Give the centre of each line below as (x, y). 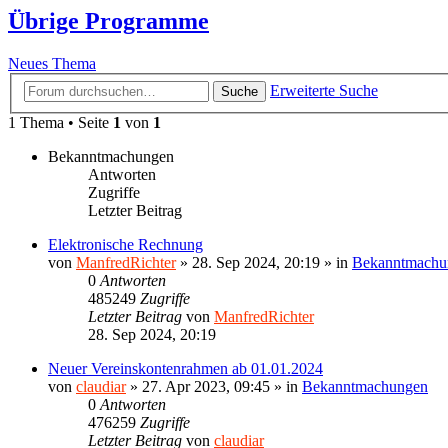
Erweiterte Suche (324, 90)
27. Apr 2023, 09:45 (206, 386)
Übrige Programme (108, 21)
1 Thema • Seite (60, 122)
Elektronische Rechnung (125, 244)
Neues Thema (52, 64)
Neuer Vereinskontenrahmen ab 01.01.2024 (185, 368)
